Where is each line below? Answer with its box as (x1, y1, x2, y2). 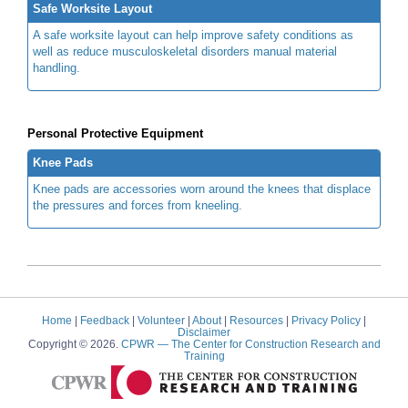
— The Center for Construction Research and (157, 337, 381, 350)
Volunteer (138, 313, 185, 326)
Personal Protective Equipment (27, 126, 203, 140)
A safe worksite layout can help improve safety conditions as (33, 27, 353, 42)
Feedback (80, 313, 129, 326)
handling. (33, 60, 80, 75)
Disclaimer (178, 325, 230, 338)
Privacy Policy (291, 313, 361, 326)
